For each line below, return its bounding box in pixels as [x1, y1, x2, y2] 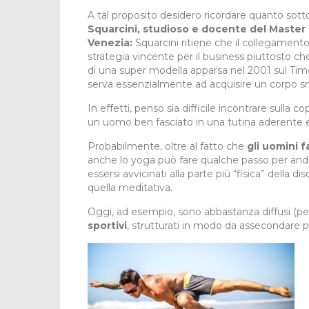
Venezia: [88, 37, 135, 50]
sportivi [88, 219, 127, 232]
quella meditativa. [88, 181, 172, 195]
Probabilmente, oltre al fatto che [88, 140, 247, 153]
